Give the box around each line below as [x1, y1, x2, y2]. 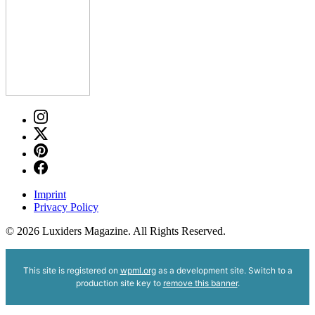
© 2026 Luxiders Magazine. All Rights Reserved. [6, 225, 226, 238]
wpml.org [120, 265, 156, 276]
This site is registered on [22, 265, 120, 276]
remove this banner [162, 278, 238, 289]
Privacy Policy [34, 201, 98, 214]
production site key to [75, 278, 163, 289]
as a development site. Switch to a [155, 265, 292, 276]
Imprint [34, 188, 66, 201]
